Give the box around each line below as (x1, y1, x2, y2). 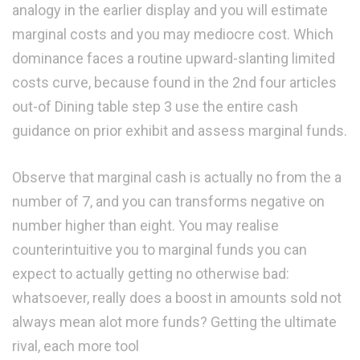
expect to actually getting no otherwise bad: (12, 265, 289, 283)
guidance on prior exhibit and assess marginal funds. (12, 122, 347, 140)
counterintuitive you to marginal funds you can (12, 241, 307, 259)
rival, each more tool (12, 337, 139, 355)
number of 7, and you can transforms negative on (12, 193, 325, 211)
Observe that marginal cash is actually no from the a (12, 169, 342, 186)
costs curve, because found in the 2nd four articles (12, 74, 337, 92)
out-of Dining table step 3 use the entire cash (12, 98, 298, 116)
